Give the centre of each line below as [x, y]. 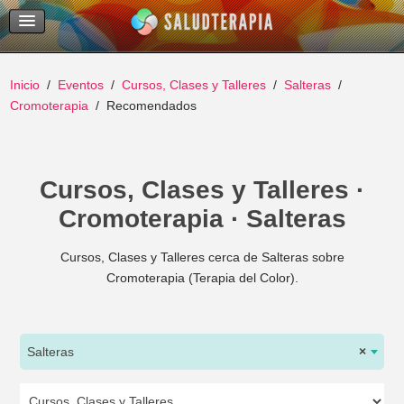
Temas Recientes [130, 10]
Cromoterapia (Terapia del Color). [202, 278]
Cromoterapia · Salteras [202, 219]
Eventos [81, 85]
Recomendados [152, 106]
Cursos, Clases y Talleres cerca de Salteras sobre [202, 257]
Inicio [25, 85]
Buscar [103, 35]
